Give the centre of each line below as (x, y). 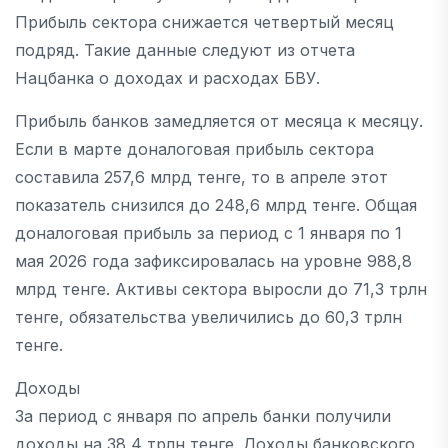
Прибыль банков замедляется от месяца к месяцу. (219, 121)
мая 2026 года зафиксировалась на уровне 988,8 (213, 261)
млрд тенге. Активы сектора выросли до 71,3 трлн (221, 289)
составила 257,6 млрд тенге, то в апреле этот (201, 177)
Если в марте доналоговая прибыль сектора (194, 149)
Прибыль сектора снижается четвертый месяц (204, 22)
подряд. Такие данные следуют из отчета (185, 50)
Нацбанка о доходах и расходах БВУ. (167, 78)
